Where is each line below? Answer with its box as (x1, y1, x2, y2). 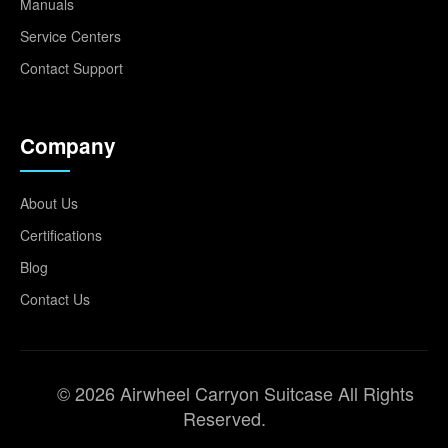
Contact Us (20, 288, 90, 309)
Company (20, 130, 116, 160)
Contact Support (20, 57, 123, 78)
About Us (20, 192, 78, 213)
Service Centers (20, 25, 121, 46)
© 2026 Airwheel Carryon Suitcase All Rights (57, 379, 414, 406)
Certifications (20, 224, 102, 245)
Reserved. (182, 404, 266, 431)
